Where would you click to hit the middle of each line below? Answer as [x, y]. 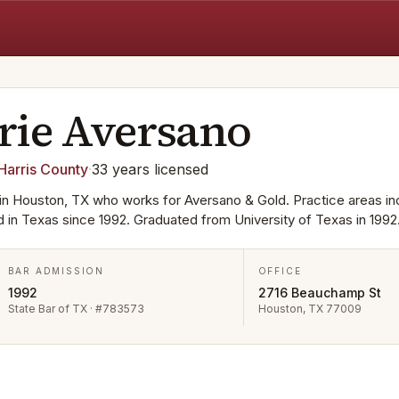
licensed [179, 169]
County [62, 169]
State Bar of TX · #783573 [76, 309]
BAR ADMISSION [56, 271]
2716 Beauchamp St [319, 293]
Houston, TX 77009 [309, 309]
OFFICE [280, 271]
